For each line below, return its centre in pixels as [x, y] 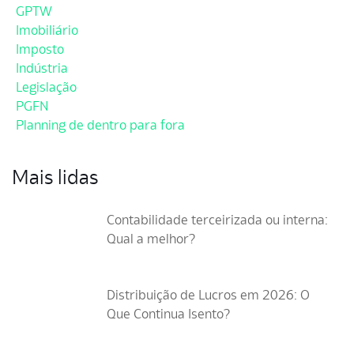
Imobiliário [47, 30]
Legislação [46, 87]
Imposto [40, 49]
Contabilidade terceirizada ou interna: [217, 220]
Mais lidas [55, 177]
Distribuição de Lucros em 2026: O [208, 295]
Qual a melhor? [151, 239]
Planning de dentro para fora [100, 125]
